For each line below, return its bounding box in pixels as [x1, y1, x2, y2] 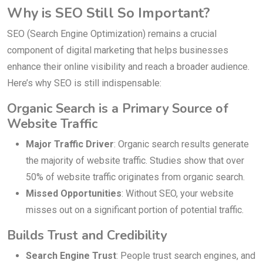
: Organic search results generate [114, 139, 249, 150]
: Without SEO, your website [122, 188, 234, 200]
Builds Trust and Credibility [7, 227, 167, 245]
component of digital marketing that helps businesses [7, 45, 228, 56]
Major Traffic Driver [26, 139, 114, 150]
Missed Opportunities [26, 188, 122, 200]
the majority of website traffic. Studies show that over [26, 155, 244, 167]
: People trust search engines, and [116, 250, 255, 262]
